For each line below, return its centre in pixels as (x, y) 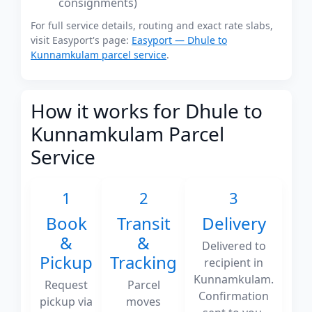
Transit (143, 223)
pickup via (66, 302)
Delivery (234, 223)
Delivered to (234, 246)
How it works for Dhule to (147, 111)
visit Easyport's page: (81, 40)
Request (66, 285)
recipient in (234, 263)
